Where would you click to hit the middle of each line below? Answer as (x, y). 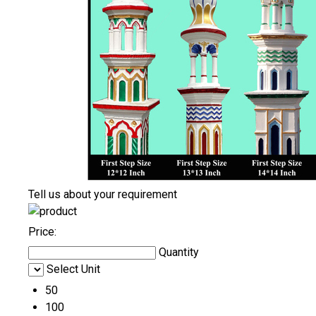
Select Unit (73, 269)
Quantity (179, 253)
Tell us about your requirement (103, 195)
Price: (42, 232)
